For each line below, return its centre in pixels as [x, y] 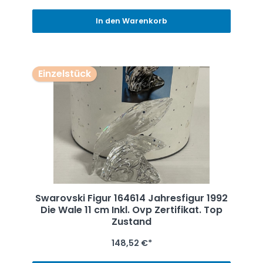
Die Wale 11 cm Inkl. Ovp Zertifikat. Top [131, 210]
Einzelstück [64, 74]
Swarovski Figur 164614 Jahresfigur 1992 [131, 198]
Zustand [131, 222]
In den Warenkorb [131, 21]
